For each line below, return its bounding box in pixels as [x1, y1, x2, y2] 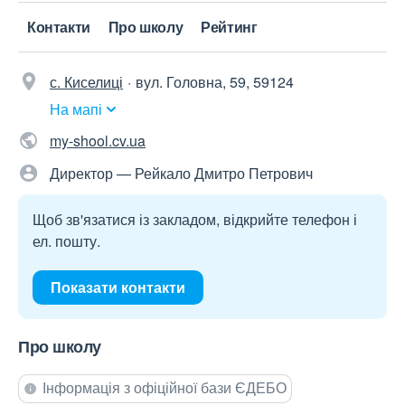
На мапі [50, 99, 102, 120]
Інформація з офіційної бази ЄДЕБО [42, 377, 287, 399]
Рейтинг [201, 16, 258, 38]
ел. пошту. [33, 231, 100, 252]
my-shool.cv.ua [50, 130, 146, 152]
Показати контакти [51, 277, 185, 298]
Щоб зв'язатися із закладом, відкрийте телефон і [33, 209, 357, 231]
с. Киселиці [50, 71, 123, 93]
